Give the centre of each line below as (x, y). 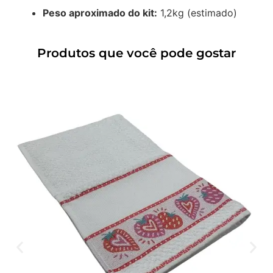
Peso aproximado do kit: (100, 12)
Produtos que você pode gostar (136, 53)
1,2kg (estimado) (197, 12)
